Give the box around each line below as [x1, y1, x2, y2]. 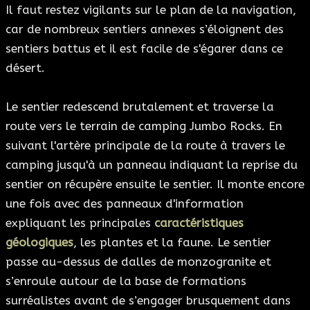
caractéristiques [154, 216, 244, 230]
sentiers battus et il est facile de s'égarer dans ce [6, 42, 283, 56]
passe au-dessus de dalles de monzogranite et [6, 255, 271, 269]
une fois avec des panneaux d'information [6, 197, 244, 211]
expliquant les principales [6, 216, 154, 230]
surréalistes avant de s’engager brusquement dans [6, 293, 291, 308]
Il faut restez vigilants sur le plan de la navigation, [6, 3, 296, 17]
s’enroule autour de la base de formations [6, 274, 246, 289]
